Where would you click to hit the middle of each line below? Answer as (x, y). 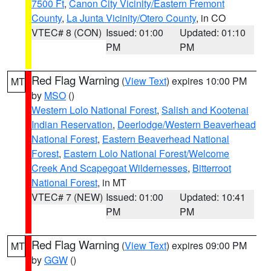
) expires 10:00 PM (207, 81)
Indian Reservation (72, 124)
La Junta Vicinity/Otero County (131, 18)
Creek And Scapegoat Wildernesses (109, 168)
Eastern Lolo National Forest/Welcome (146, 153)
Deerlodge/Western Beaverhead (187, 124)
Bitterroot (212, 168)
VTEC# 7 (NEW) (67, 197)
